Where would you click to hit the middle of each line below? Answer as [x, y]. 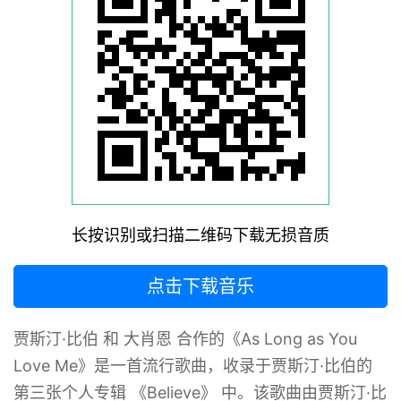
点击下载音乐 [200, 286]
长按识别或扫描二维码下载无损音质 [200, 235]
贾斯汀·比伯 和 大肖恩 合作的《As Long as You [185, 339]
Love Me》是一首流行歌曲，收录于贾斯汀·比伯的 [193, 366]
